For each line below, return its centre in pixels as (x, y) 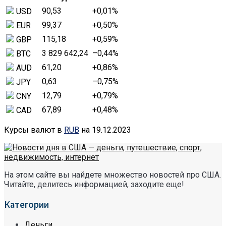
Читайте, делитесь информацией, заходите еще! (94, 185)
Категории (26, 205)
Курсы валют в (34, 130)
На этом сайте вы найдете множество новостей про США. (112, 175)
